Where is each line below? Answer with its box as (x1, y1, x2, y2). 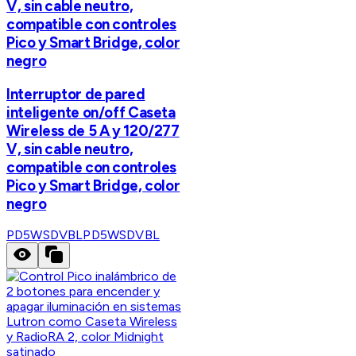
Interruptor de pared (6, 84, 145, 103)
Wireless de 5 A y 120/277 (6, 121, 180, 140)
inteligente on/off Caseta (6, 103, 176, 122)
